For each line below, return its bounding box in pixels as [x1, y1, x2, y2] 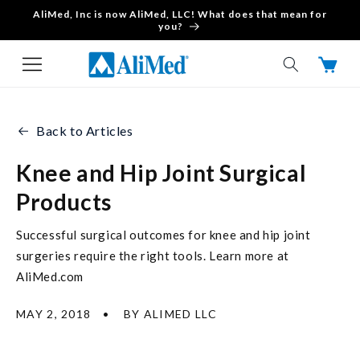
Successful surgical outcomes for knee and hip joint [16, 227, 311, 243]
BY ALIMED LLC [123, 307, 217, 321]
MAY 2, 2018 [16, 307, 92, 321]
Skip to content [15, 13, 116, 27]
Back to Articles [36, 123, 133, 139]
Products [16, 188, 112, 216]
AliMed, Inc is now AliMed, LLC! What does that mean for [33, 8, 327, 20]
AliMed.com [16, 269, 84, 284]
